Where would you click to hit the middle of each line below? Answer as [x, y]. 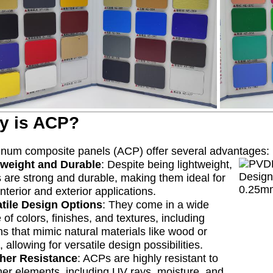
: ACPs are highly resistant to [148, 258]
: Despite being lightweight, [167, 165]
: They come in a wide [156, 205]
